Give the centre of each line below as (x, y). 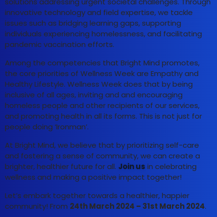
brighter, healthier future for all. (62, 167)
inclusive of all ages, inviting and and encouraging (94, 95)
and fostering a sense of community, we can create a (102, 156)
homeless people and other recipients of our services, (102, 106)
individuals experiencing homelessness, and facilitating (103, 34)
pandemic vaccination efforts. (61, 45)
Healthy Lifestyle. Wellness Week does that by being (99, 84)
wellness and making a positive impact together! (93, 177)
